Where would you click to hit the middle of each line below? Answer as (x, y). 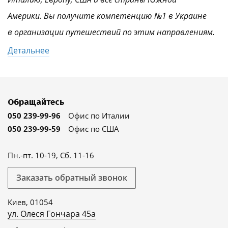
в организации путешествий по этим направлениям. (111, 32)
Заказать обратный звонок (72, 177)
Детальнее (28, 50)
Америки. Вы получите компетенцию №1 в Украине (107, 16)
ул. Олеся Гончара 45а (52, 213)
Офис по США (94, 129)
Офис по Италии (99, 115)
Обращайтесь (36, 102)
